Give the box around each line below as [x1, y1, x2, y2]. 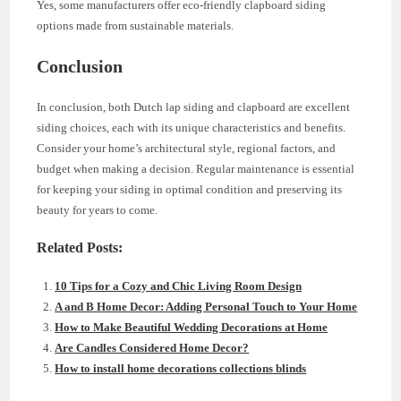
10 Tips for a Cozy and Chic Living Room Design [55, 279, 303, 294]
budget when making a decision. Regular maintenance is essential [37, 162, 355, 176]
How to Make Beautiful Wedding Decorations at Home [55, 320, 328, 335]
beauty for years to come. [37, 203, 158, 218]
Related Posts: [37, 240, 124, 257]
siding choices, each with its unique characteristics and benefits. [37, 121, 346, 135]
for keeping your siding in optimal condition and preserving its [37, 183, 343, 197]
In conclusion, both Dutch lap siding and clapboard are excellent [37, 100, 351, 115]
